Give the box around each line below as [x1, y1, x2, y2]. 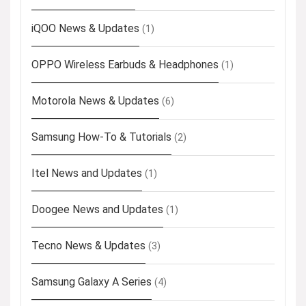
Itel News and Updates [31, 167, 142, 180]
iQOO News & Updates [31, 22, 139, 35]
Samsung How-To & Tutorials [31, 130, 171, 143]
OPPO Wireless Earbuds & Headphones [31, 58, 219, 71]
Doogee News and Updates [31, 203, 163, 216]
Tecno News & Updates [31, 239, 145, 252]
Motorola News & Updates [31, 94, 159, 107]
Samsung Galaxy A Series [31, 275, 152, 288]
